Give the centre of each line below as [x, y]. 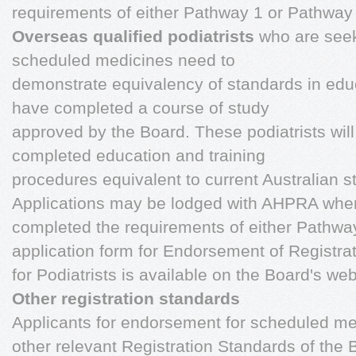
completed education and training [139, 155]
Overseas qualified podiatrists [135, 36]
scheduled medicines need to [124, 60]
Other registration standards [126, 298]
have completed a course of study [141, 108]
